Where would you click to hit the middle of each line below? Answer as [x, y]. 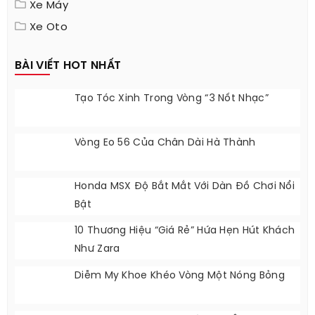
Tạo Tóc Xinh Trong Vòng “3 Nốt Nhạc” [172, 99]
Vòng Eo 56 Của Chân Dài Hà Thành [165, 143]
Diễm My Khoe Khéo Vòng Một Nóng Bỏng [180, 276]
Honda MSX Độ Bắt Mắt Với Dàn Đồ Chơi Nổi [185, 187]
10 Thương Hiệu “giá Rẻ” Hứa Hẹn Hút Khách [185, 231]
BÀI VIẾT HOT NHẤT [68, 66]
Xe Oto [49, 28]
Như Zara [97, 250]
